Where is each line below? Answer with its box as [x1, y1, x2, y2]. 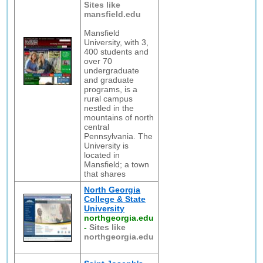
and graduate [84, 75, 134, 85]
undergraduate [84, 66, 140, 75]
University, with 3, [84, 38, 149, 47]
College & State [84, 194, 146, 204]
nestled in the [84, 103, 134, 113]
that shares [84, 169, 126, 178]
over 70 [84, 56, 113, 66]
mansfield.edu [84, 9, 141, 19]
